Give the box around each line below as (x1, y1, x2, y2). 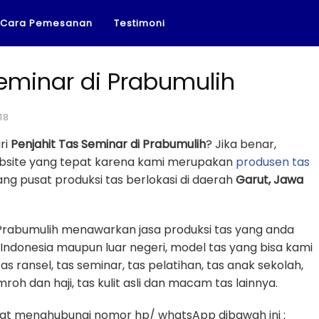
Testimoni (114, 16, 165, 30)
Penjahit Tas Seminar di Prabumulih (11, 136, 206, 152)
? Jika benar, (206, 136, 276, 152)
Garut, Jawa (236, 172, 303, 188)
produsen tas (236, 154, 310, 170)
